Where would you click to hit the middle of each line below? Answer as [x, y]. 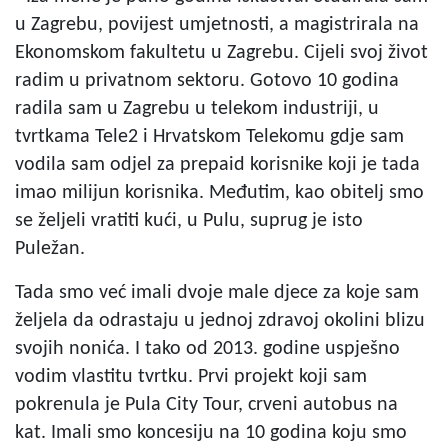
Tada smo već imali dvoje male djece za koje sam [217, 292]
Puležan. [50, 248]
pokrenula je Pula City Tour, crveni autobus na [206, 404]
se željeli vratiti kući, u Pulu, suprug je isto [189, 220]
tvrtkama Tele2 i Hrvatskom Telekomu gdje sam [209, 136]
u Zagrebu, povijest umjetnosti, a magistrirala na [217, 24]
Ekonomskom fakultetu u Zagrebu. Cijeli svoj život [221, 52]
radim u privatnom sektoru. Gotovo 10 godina [207, 80]
